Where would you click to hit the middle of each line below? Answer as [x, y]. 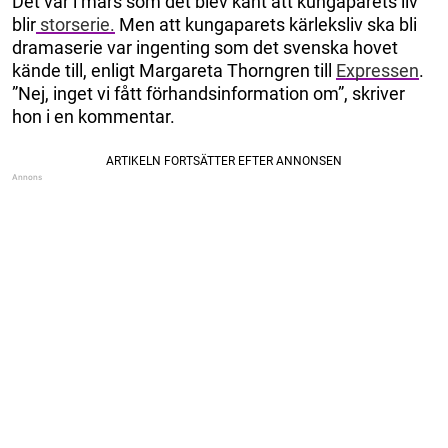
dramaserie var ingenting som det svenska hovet [205, 47]
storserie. [75, 24]
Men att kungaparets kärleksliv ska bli [266, 24]
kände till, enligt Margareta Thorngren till [174, 70]
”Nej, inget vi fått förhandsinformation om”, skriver [208, 93]
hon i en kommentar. [93, 116]
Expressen [377, 70]
